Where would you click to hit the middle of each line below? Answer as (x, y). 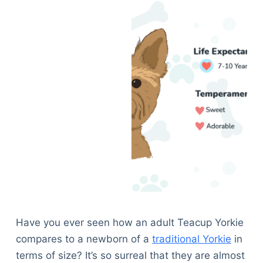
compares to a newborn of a (84, 239)
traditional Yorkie (191, 239)
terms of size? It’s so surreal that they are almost (130, 256)
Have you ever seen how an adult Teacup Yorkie (129, 223)
